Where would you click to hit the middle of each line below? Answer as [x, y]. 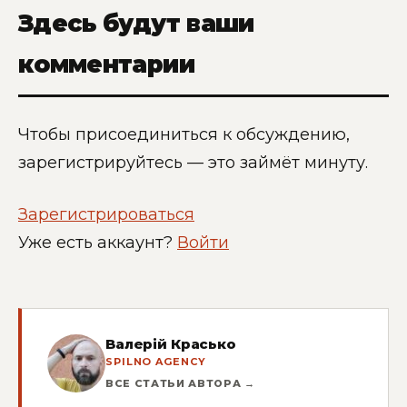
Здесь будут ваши [136, 24]
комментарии [106, 65]
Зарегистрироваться [106, 214]
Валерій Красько [171, 343]
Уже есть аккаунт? [98, 242]
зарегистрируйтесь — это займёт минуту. [193, 163]
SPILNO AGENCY [156, 361]
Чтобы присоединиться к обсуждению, [184, 135]
